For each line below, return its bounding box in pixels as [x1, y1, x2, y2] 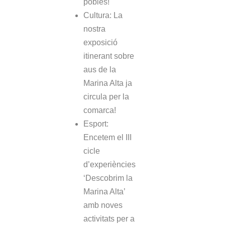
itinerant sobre [83, 52, 134, 61]
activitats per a [83, 214, 135, 223]
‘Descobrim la [83, 174, 133, 183]
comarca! [83, 106, 118, 115]
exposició [83, 38, 118, 47]
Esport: [83, 120, 108, 129]
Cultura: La [83, 11, 123, 20]
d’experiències [83, 160, 136, 169]
